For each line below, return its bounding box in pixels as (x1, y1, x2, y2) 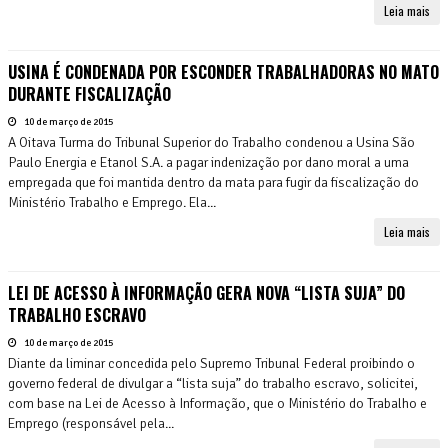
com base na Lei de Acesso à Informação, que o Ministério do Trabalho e (8, 394, 427, 412)
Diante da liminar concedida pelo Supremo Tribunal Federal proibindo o (8, 354, 415, 372)
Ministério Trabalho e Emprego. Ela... (8, 193, 216, 211)
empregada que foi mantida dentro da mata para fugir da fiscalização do (8, 173, 419, 191)
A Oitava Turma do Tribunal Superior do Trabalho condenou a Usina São (8, 133, 415, 151)
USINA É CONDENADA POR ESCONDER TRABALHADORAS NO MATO (8, 59, 439, 84)
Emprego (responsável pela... (8, 414, 174, 432)
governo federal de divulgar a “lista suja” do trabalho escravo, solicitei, (8, 374, 418, 392)
